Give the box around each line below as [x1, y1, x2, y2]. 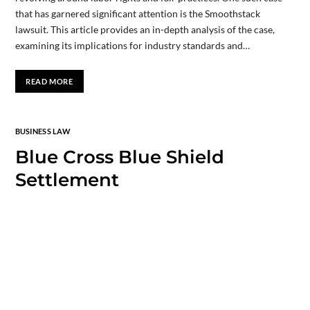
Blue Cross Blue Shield [15, 146, 224, 169]
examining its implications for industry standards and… [15, 39, 250, 51]
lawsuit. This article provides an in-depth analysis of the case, [15, 23, 275, 35]
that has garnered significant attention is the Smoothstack [15, 7, 260, 19]
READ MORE [26, 77, 73, 86]
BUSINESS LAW [15, 127, 71, 136]
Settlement [15, 169, 119, 192]
